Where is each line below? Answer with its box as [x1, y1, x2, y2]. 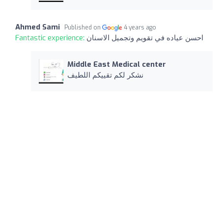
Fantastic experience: [15, 32, 86, 43]
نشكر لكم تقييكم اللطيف [67, 70, 143, 80]
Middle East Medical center [67, 59, 166, 69]
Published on [64, 23, 102, 31]
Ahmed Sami [15, 22, 60, 32]
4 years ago [124, 23, 157, 31]
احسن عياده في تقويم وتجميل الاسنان [86, 32, 203, 43]
